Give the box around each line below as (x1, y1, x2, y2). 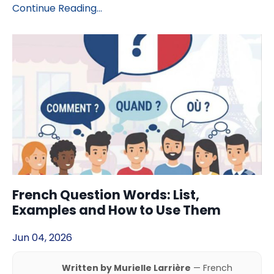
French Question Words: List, (12, 185, 199, 204)
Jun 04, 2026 (12, 230, 72, 245)
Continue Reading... (12, 1, 102, 16)
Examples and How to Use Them (12, 201, 221, 219)
